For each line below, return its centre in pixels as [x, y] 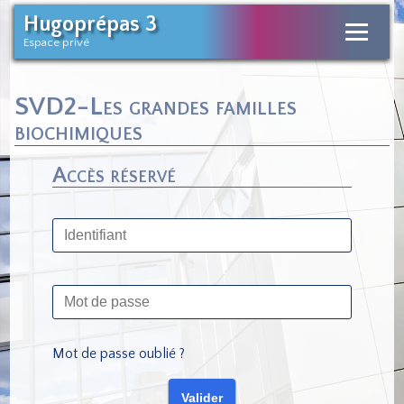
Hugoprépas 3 [91, 24]
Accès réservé [114, 175]
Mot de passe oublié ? [118, 353]
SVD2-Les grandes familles [156, 107]
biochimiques [79, 132]
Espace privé [57, 42]
